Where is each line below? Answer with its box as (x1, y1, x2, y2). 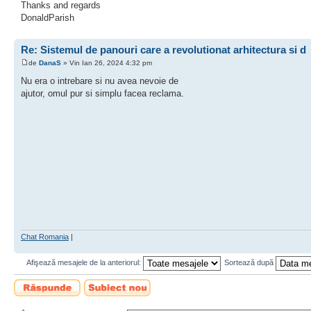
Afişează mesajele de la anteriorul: (26, 258, 143, 267)
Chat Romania (21, 232, 69, 241)
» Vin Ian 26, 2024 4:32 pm (61, 59, 152, 67)
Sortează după (224, 258, 276, 267)
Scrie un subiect (84, 278, 138, 287)
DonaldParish (21, 12, 74, 23)
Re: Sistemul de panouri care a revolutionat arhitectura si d (21, 43, 306, 56)
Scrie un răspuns (14, 278, 72, 287)
